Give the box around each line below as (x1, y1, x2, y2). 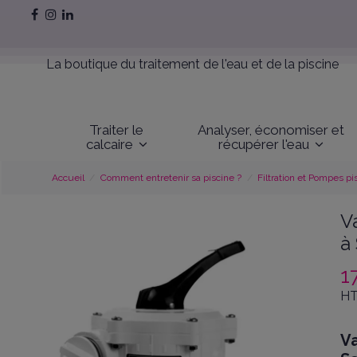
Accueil (51, 172, 84, 184)
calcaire (85, 135, 136, 152)
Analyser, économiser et (198, 121, 345, 138)
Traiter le (89, 121, 144, 138)
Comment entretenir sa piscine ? (100, 172, 241, 184)
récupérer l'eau (218, 135, 313, 152)
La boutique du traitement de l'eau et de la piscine (46, 57, 339, 73)
